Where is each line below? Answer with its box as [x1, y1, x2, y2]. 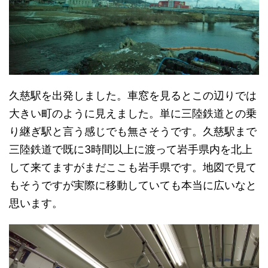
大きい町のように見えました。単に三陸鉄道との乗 [9, 106, 257, 120]
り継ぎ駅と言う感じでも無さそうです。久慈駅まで [9, 124, 257, 138]
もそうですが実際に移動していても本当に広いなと [9, 178, 257, 191]
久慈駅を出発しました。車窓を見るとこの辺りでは [9, 89, 257, 102]
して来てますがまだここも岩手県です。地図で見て [9, 160, 257, 173]
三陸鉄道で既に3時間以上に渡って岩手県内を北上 [9, 142, 252, 156]
